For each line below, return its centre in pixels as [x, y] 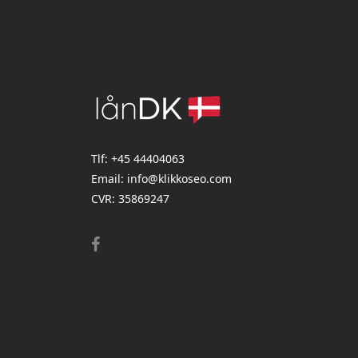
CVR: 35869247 [130, 199]
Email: [109, 179]
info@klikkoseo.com [179, 179]
